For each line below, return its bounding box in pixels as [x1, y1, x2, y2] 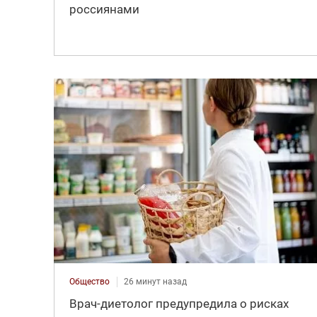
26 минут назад [123, 277, 187, 287]
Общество [69, 277, 110, 287]
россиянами [69, 1, 139, 16]
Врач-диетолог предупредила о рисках [69, 296, 289, 311]
